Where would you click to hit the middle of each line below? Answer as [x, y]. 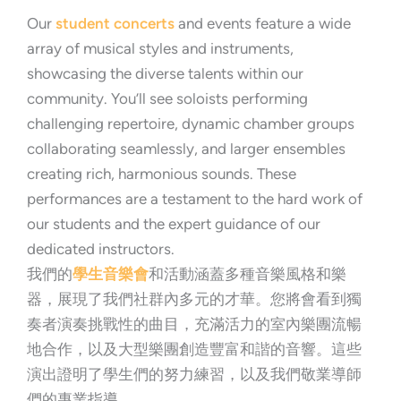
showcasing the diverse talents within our [165, 73]
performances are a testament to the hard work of [195, 198]
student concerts [115, 23]
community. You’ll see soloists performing [167, 98]
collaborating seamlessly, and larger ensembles [186, 148]
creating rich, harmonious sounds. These [162, 173]
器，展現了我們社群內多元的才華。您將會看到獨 [194, 299]
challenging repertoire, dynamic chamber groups [191, 123]
